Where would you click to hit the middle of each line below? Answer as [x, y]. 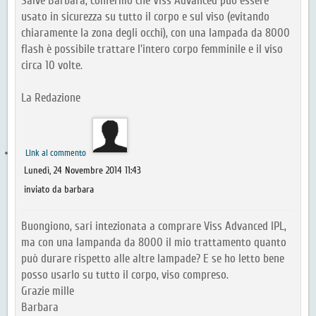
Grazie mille [48, 291]
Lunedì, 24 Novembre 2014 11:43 [83, 171]
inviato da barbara [59, 190]
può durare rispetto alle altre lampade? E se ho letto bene [153, 259]
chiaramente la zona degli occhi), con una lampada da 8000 [156, 33]
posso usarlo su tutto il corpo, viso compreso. [125, 275]
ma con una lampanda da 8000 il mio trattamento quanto [154, 243]
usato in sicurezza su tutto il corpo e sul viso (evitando [145, 17]
